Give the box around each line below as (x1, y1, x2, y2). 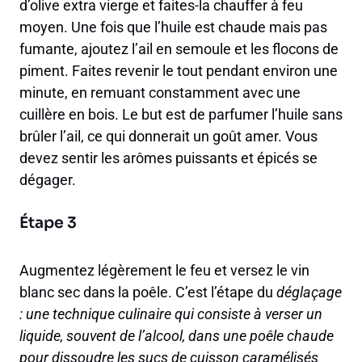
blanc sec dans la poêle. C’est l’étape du (19, 284, 276, 301)
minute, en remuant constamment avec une (19, 84, 301, 102)
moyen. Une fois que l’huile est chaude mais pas (19, 19, 327, 36)
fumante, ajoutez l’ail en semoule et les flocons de (19, 40, 339, 58)
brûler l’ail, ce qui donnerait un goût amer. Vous (19, 128, 318, 145)
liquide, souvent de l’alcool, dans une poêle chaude (19, 327, 334, 345)
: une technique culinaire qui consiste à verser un (19, 305, 322, 323)
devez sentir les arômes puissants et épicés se (19, 149, 318, 167)
